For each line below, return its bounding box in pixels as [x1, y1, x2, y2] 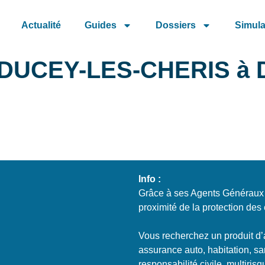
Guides [85, 20, 117, 30]
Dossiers [156, 20, 196, 30]
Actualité [21, 20, 61, 30]
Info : [138, 173, 161, 184]
